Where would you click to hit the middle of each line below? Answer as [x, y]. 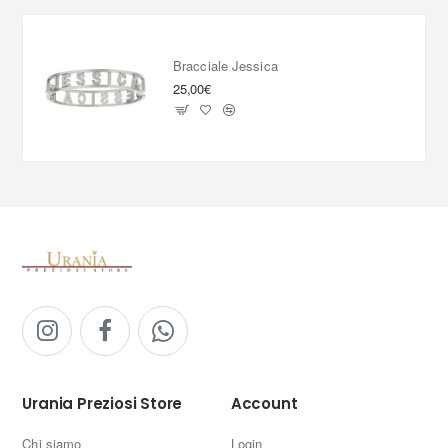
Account [264, 404]
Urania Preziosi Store [102, 404]
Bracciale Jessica [225, 65]
